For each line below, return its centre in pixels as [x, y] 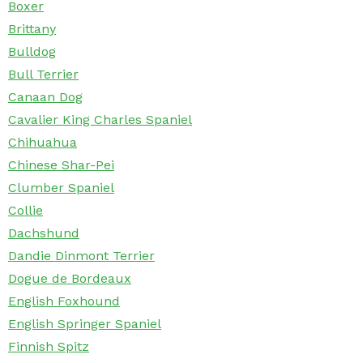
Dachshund [44, 233]
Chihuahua [43, 143]
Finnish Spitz [49, 347]
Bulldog [32, 52]
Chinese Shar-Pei [61, 165]
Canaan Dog [45, 97]
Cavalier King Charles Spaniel [100, 120]
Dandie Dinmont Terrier [81, 256]
